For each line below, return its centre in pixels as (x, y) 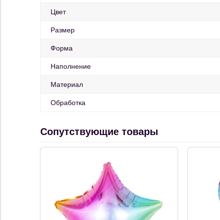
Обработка (68, 103)
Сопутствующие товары (99, 132)
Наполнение (71, 67)
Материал (67, 85)
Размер (63, 30)
